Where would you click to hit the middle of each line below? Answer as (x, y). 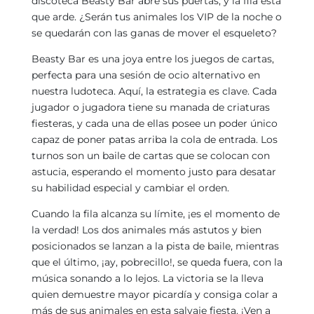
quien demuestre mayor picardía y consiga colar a (154, 295)
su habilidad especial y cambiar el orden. (130, 188)
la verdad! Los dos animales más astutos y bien (146, 230)
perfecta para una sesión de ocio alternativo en (145, 75)
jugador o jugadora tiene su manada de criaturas (150, 108)
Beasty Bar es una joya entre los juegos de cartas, (152, 59)
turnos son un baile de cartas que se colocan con (150, 156)
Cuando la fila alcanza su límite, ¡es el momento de (155, 214)
